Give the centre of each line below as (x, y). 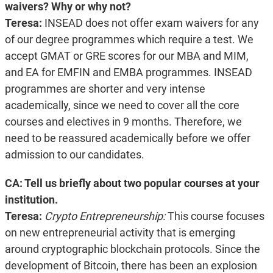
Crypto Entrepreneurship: (105, 216)
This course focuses (214, 216)
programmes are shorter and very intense (105, 89)
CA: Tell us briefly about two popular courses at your (132, 183)
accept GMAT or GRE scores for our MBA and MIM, (126, 56)
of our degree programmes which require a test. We (129, 40)
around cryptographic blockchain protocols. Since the (132, 249)
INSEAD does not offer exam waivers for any (151, 23)
